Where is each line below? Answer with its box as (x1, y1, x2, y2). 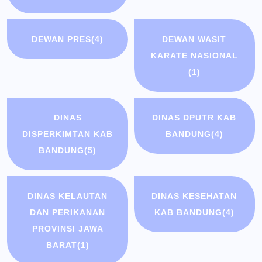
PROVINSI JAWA (32, 224, 104, 234)
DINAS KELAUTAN (27, 191, 108, 201)
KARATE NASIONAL (150, 51, 238, 61)
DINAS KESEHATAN (151, 191, 237, 201)
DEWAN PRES (32, 35, 92, 44)
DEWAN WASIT (162, 35, 227, 44)
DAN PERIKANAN (30, 208, 106, 218)
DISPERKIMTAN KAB (22, 129, 113, 139)
